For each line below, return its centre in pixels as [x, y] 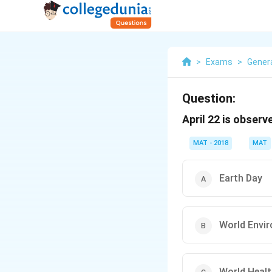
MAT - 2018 [211, 143]
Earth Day [241, 178]
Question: [209, 98]
